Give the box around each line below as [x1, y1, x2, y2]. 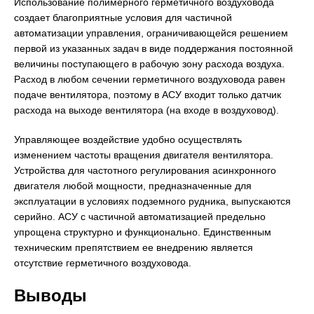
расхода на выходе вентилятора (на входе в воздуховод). [14, 104, 279, 116]
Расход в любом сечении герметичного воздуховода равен [14, 74, 285, 86]
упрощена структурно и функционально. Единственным [14, 226, 271, 238]
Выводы [14, 286, 87, 306]
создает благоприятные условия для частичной [14, 12, 232, 24]
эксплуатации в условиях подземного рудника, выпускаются [14, 196, 291, 207]
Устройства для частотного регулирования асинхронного [14, 165, 276, 177]
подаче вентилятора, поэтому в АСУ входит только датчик [14, 89, 281, 101]
